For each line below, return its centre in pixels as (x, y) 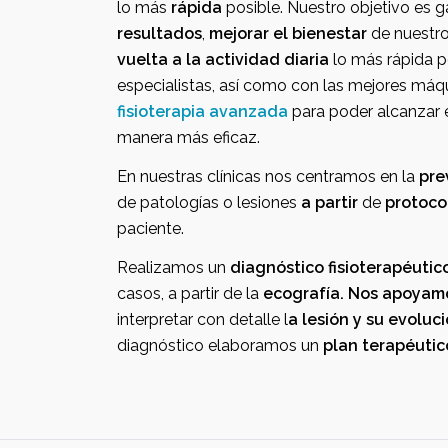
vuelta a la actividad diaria (223, 59)
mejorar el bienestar (329, 33)
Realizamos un (173, 267)
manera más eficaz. (188, 137)
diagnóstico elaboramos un (220, 345)
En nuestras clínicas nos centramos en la (340, 176)
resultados (159, 33)
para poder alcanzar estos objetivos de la (332, 111)
